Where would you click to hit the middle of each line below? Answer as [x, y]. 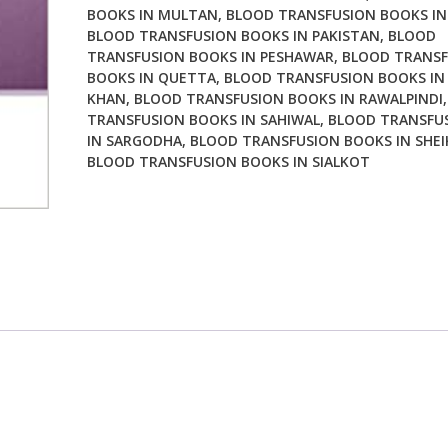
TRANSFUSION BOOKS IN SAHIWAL [203, 120]
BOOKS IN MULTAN [152, 15]
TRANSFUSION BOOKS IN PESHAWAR [210, 57]
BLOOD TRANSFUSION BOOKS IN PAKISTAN [233, 36]
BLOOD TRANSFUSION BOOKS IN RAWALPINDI [288, 99]
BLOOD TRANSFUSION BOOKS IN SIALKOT [228, 162]
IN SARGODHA [134, 141]
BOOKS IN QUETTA [151, 78]
